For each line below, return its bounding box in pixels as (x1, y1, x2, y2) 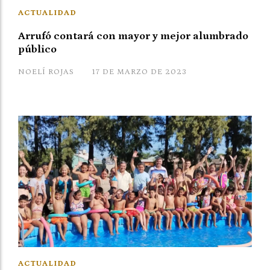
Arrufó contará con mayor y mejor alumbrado (18, 30, 248, 42)
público (18, 43, 57, 55)
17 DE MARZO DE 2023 (92, 67, 187, 77)
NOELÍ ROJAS (18, 67, 74, 77)
